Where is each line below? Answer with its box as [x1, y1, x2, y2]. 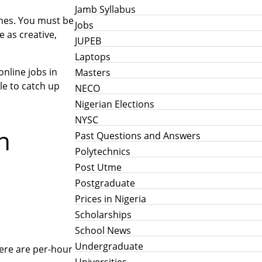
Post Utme [75, 160, 122, 174]
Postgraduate [75, 176, 135, 189]
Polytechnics [75, 144, 130, 158]
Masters [75, 65, 111, 79]
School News [75, 223, 131, 237]
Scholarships [75, 208, 132, 221]
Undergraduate [75, 239, 143, 253]
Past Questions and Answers [75, 129, 201, 142]
